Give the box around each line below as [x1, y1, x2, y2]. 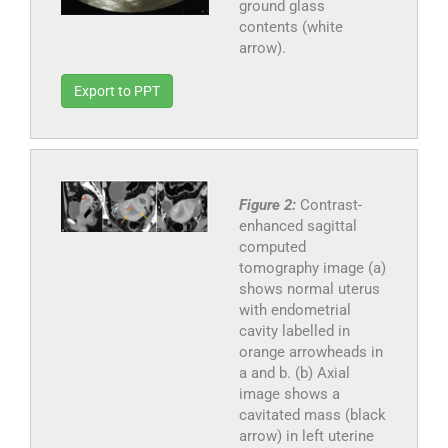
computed [238, 237, 306, 256]
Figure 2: [238, 195, 300, 214]
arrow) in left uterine [238, 426, 374, 445]
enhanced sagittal [238, 216, 357, 235]
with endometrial [238, 300, 351, 319]
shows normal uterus [238, 279, 380, 298]
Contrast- [299, 195, 362, 214]
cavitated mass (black [238, 405, 386, 424]
